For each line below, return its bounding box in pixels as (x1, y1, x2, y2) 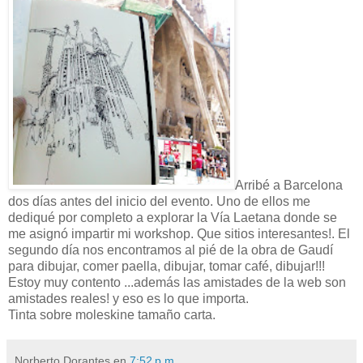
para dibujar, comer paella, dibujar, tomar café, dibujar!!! (8, 259, 325, 274)
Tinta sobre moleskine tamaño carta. (8, 308, 216, 322)
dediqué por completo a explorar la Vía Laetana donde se (8, 211, 337, 225)
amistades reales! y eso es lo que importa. (8, 292, 249, 306)
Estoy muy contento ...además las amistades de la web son (8, 275, 346, 290)
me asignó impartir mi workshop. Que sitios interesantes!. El (8, 227, 350, 241)
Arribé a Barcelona (235, 178, 343, 193)
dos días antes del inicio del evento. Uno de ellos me (8, 194, 310, 209)
